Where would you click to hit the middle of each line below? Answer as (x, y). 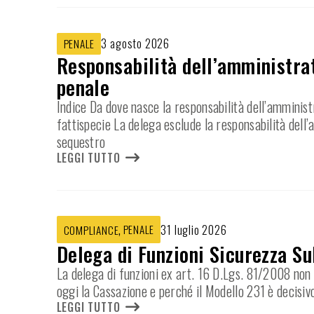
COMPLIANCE (91, 230)
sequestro (81, 141)
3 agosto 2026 (136, 43)
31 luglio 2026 (194, 230)
